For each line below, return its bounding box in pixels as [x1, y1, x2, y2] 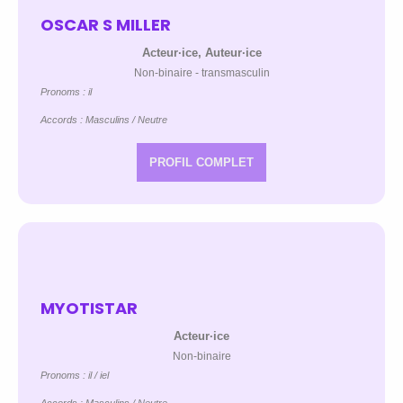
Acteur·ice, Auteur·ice [141, 46, 262, 60]
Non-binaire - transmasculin [133, 67, 270, 80]
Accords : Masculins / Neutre [40, 114, 167, 126]
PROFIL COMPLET [149, 156, 254, 170]
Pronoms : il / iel [40, 370, 109, 381]
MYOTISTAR [40, 297, 138, 320]
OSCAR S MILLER [40, 13, 171, 37]
